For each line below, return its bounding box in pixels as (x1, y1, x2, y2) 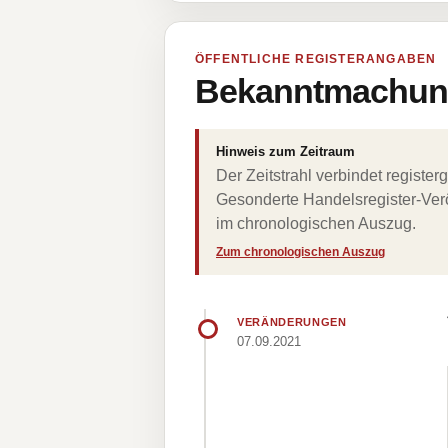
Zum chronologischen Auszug (216, 245, 385, 259)
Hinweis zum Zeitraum (216, 144, 355, 159)
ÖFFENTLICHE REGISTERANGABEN (195, 52, 437, 66)
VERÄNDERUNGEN (237, 316, 347, 328)
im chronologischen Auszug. (216, 215, 416, 232)
